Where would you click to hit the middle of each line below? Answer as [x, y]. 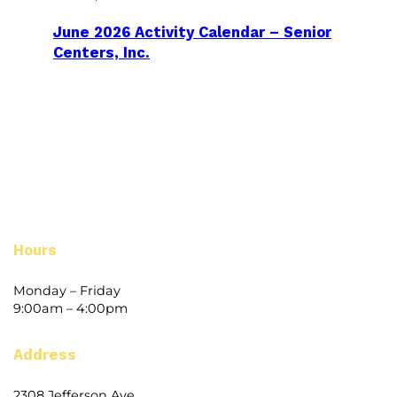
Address [45, 354]
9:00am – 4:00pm [70, 308]
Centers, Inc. [101, 52]
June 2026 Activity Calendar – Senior [192, 32]
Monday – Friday [67, 290]
